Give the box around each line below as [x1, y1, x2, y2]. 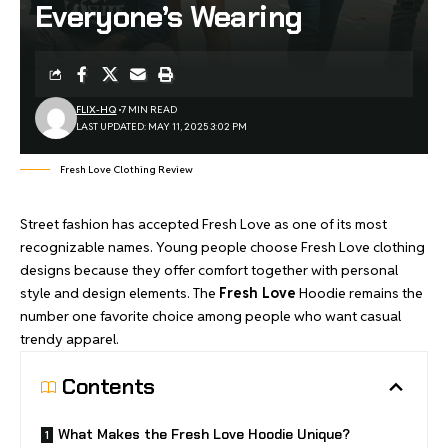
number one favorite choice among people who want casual [20, 307, 401, 325]
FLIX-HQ [75, 103, 117, 116]
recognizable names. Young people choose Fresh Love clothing [20, 238, 425, 256]
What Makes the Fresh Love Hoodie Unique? [58, 425, 350, 443]
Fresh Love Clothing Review [60, 163, 193, 176]
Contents [62, 372, 155, 401]
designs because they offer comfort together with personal [20, 261, 398, 279]
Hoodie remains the [296, 284, 423, 302]
